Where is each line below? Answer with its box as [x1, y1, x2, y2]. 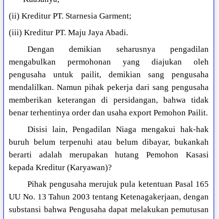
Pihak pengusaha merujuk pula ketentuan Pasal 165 [27, 179, 209, 189]
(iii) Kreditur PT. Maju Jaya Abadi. [9, 28, 129, 38]
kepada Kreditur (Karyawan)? [9, 163, 112, 173]
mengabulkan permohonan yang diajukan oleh [9, 57, 209, 67]
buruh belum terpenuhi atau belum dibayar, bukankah [9, 137, 209, 147]
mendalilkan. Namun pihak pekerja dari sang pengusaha [9, 83, 209, 92]
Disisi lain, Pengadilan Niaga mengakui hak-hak [27, 125, 209, 134]
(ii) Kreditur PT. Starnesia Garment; [9, 11, 132, 21]
